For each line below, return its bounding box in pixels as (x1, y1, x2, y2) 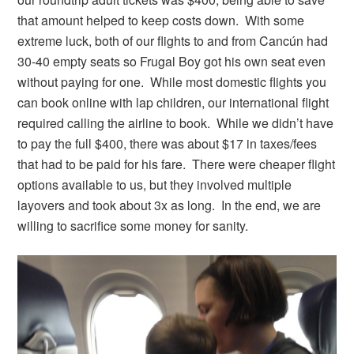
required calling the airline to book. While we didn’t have (17, 114, 334, 133)
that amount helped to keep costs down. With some (17, 11, 305, 30)
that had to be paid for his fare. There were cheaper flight (17, 155, 336, 174)
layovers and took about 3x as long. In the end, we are (17, 196, 322, 215)
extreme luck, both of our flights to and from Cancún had (17, 32, 329, 51)
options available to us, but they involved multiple (17, 175, 292, 194)
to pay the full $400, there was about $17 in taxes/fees (17, 134, 318, 153)
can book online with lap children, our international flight (17, 93, 330, 112)
